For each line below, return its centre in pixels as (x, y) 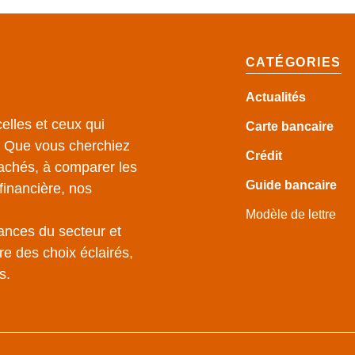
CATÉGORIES (293, 63)
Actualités (275, 97)
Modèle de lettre (290, 215)
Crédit (263, 156)
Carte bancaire (289, 127)
